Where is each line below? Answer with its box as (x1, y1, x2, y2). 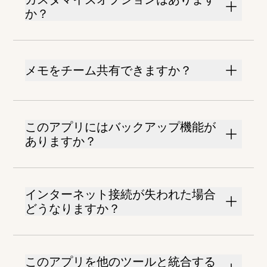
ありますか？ (25, 134, 97, 149)
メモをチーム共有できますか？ (25, 63, 193, 78)
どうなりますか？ (25, 201, 121, 216)
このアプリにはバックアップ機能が (25, 120, 216, 135)
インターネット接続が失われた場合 (25, 187, 216, 202)
